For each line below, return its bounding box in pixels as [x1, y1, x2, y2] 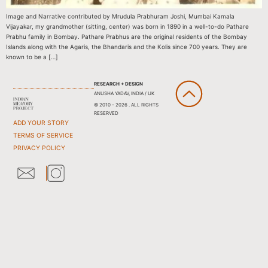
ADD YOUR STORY [13, 118, 69, 127]
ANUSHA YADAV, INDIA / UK [93, 90, 154, 96]
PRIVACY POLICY [13, 144, 66, 152]
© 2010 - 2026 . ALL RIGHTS [93, 101, 159, 108]
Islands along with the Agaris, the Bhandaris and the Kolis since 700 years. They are [6, 43, 247, 51]
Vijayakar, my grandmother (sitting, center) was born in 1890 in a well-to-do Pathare [6, 23, 249, 31]
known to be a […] [6, 53, 58, 61]
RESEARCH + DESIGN [93, 80, 143, 87]
